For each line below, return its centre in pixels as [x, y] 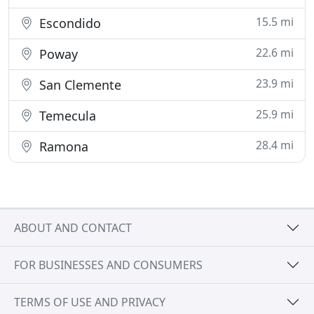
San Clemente [78, 85]
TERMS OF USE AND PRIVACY [90, 302]
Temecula [66, 116]
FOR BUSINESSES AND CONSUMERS [108, 265]
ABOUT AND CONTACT [73, 227]
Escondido [68, 23]
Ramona [62, 146]
